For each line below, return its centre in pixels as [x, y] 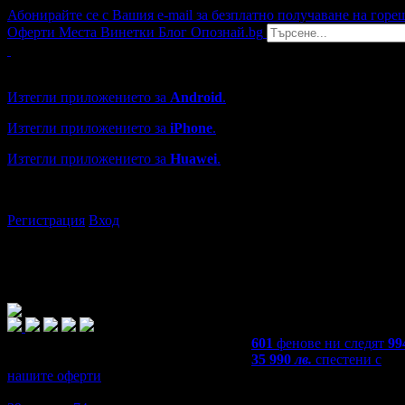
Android [196, 97]
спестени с [348, 359]
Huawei [193, 159]
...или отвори [50, 189]
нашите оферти [54, 376]
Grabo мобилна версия [76, 66]
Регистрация [46, 220]
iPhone [191, 128]
